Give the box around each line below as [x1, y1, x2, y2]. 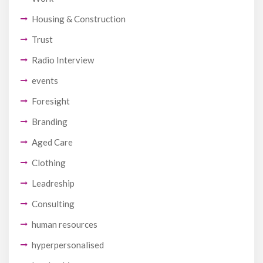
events [32, 75, 58, 86]
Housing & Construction [32, 14, 126, 25]
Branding [32, 116, 68, 127]
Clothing [32, 157, 66, 168]
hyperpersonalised [32, 240, 104, 251]
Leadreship [32, 178, 75, 189]
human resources [32, 219, 97, 230]
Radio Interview [32, 55, 94, 66]
